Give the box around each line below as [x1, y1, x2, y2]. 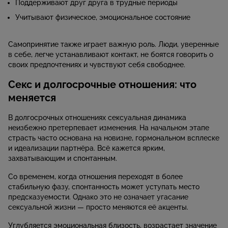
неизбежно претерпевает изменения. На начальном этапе [8, 124, 209, 132]
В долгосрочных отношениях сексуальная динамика [8, 113, 186, 122]
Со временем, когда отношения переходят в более [8, 173, 183, 181]
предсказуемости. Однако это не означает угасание [8, 193, 188, 202]
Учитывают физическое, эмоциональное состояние [15, 13, 190, 22]
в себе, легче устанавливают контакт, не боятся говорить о [8, 50, 213, 59]
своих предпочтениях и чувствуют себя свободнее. [8, 61, 185, 69]
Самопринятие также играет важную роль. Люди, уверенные [8, 40, 219, 49]
